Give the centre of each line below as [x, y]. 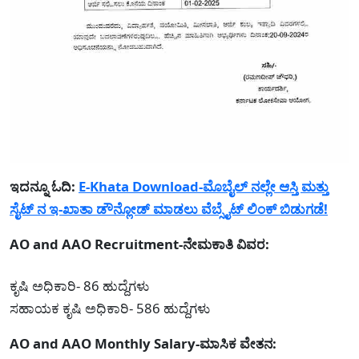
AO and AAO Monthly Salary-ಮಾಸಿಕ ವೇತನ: [143, 343]
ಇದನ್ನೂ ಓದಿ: [44, 186]
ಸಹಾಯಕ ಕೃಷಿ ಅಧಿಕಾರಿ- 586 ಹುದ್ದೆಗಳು [110, 308]
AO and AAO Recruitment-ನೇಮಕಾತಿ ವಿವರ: [139, 244]
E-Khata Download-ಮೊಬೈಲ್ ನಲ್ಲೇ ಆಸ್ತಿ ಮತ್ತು [204, 186]
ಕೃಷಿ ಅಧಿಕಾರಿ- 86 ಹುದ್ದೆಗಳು [79, 285]
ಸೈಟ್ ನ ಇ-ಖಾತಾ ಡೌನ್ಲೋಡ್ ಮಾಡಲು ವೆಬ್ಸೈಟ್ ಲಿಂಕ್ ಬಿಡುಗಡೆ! [169, 208]
